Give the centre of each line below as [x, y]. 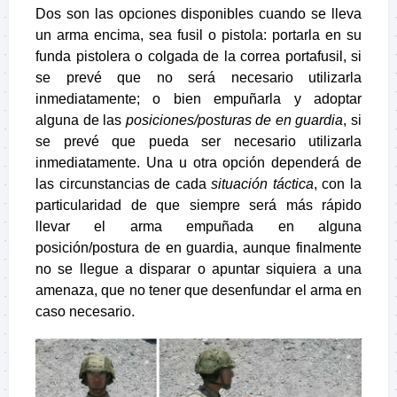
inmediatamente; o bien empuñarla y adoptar [198, 98]
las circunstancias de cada [124, 183]
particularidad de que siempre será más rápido [198, 205]
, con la [338, 183]
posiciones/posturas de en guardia [234, 120]
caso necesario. [85, 311]
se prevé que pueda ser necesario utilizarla [198, 141]
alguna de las [81, 120]
